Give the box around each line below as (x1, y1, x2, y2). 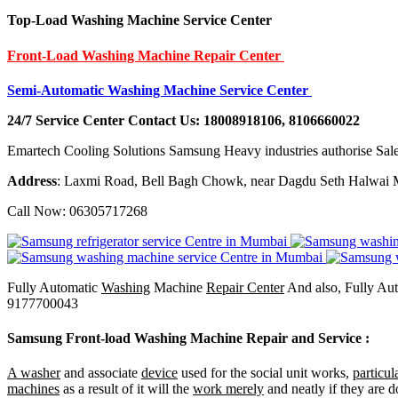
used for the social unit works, (178, 365, 353, 381)
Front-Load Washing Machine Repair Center (7, 47, 284, 63)
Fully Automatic (7, 279, 101, 295)
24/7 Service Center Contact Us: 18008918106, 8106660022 (7, 112, 360, 128)
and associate (60, 365, 141, 381)
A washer (7, 365, 60, 381)
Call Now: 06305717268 (7, 203, 147, 219)
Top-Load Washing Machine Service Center (7, 12, 275, 28)
